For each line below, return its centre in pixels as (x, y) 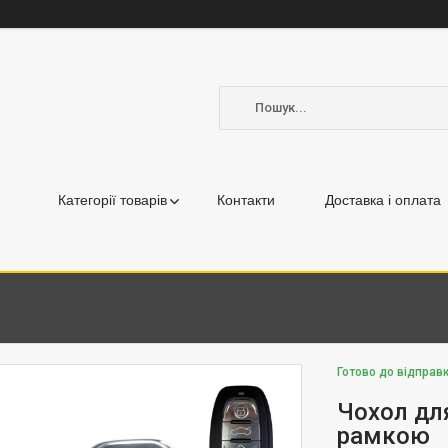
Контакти (246, 200)
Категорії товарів (112, 200)
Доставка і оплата (383, 200)
